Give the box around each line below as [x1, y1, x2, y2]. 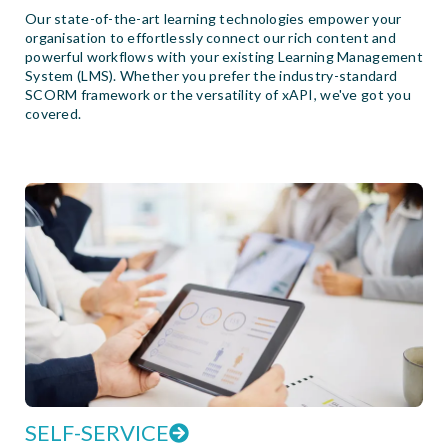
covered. [25, 104, 82, 122]
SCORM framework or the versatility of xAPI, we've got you [25, 85, 411, 103]
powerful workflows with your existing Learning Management [25, 47, 423, 65]
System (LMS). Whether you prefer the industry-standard [25, 66, 398, 84]
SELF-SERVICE [25, 418, 169, 446]
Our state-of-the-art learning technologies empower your [25, 9, 402, 27]
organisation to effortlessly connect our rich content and [25, 28, 396, 46]
